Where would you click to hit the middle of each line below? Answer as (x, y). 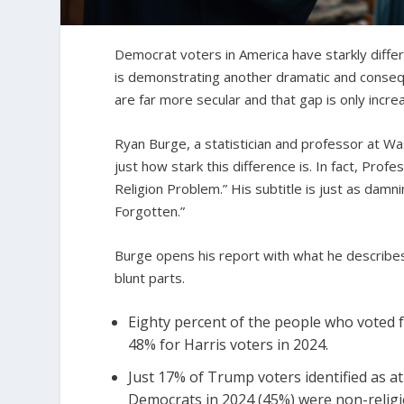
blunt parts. (150, 278)
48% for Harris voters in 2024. (229, 344)
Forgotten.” (150, 211)
